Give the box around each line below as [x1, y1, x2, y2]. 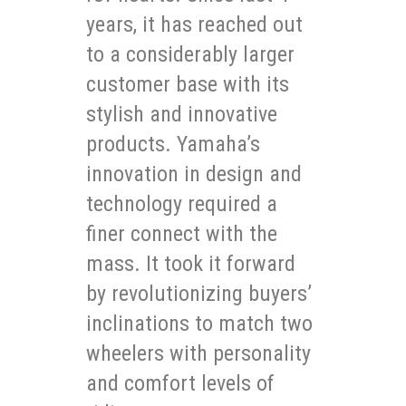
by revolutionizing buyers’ [86, 281, 312, 307]
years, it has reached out [86, 12, 303, 38]
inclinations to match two [86, 311, 313, 337]
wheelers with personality [86, 341, 311, 367]
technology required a [86, 191, 277, 217]
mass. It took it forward [86, 251, 295, 277]
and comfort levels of [86, 371, 275, 397]
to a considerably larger [86, 42, 295, 68]
